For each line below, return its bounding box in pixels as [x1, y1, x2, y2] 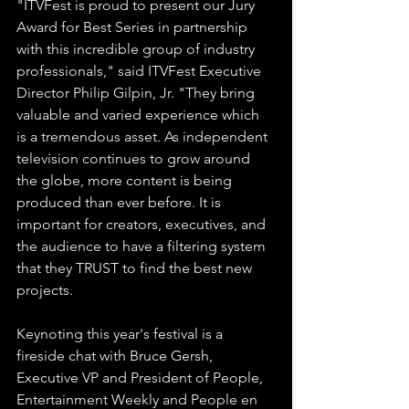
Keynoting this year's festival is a [16, 325, 226, 342]
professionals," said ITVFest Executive [16, 62, 265, 79]
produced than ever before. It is [16, 194, 225, 211]
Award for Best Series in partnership [16, 18, 251, 36]
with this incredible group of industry [16, 40, 258, 58]
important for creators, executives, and [16, 215, 269, 233]
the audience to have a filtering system [16, 237, 269, 255]
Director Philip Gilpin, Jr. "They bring [16, 84, 258, 101]
